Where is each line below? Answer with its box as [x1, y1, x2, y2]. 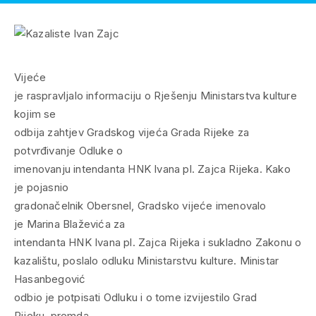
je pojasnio [14, 180, 69, 194]
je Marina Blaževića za [14, 217, 126, 231]
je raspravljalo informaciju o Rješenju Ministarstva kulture [14, 88, 297, 102]
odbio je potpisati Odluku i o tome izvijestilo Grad [14, 290, 257, 304]
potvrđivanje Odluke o [14, 143, 123, 157]
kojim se [14, 107, 56, 121]
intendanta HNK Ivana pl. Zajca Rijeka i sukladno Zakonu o [14, 235, 302, 249]
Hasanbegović [14, 272, 86, 286]
